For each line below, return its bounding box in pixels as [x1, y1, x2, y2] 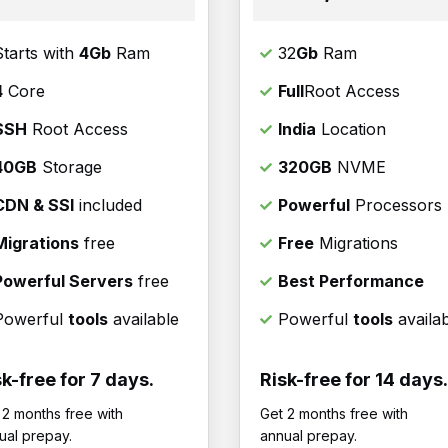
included [74, 195, 142, 216]
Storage [37, 157, 102, 178]
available [108, 309, 179, 330]
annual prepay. [260, 427, 357, 445]
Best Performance [278, 271, 424, 292]
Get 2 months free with [260, 405, 408, 423]
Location [316, 119, 386, 140]
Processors [350, 195, 442, 216]
